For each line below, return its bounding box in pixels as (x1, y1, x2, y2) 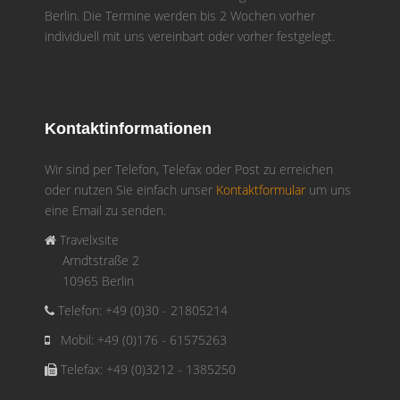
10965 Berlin (45, 271, 134, 289)
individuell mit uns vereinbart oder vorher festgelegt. (45, 27, 335, 45)
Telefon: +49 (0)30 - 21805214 (54, 301, 228, 319)
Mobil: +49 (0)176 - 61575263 (50, 330, 227, 348)
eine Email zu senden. (45, 201, 166, 219)
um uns (305, 180, 351, 198)
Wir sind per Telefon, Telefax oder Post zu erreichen (45, 160, 333, 178)
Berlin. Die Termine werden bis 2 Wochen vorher (45, 6, 315, 24)
